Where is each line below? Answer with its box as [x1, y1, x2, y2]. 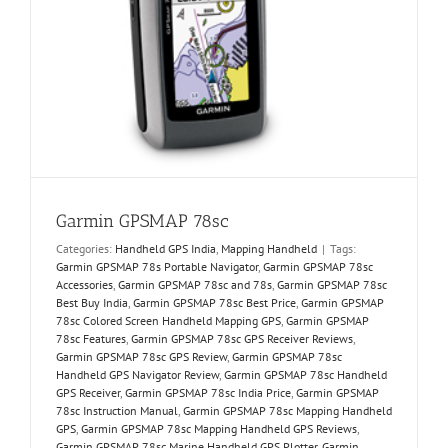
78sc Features [56, 331, 126, 346]
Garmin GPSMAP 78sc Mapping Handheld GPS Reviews [81, 421, 357, 436]
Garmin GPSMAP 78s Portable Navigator [56, 259, 258, 274]
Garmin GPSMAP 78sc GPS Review [56, 349, 227, 364]
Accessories [56, 277, 113, 292]
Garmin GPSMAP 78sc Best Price [133, 295, 296, 310]
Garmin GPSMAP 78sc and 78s [118, 277, 272, 292]
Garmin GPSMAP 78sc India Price [125, 385, 291, 400]
